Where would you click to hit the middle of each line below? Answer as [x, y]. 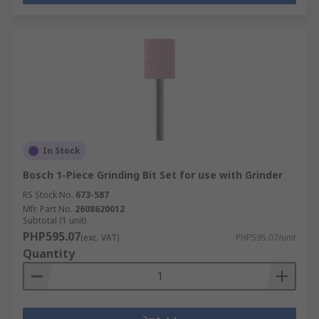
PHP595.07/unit [266, 237]
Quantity [49, 253]
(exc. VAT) [100, 237]
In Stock [62, 151]
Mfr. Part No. [48, 209]
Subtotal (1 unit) [54, 220]
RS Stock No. [48, 195]
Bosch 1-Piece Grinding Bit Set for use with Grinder [153, 175]
